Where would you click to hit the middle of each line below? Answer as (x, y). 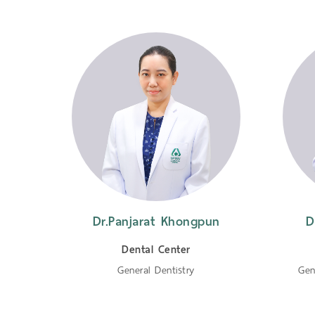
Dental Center (156, 250)
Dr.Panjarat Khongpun (156, 221)
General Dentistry (156, 270)
